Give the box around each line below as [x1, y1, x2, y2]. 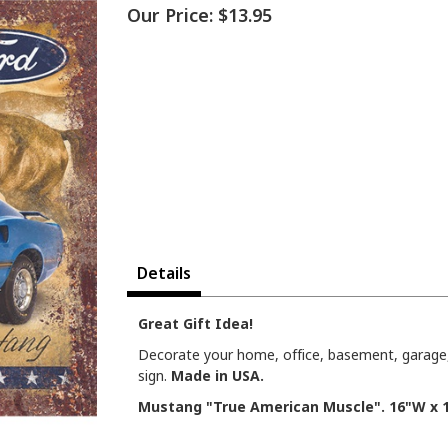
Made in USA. [171, 366, 264, 386]
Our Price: [127, 3, 213, 28]
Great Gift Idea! [138, 314, 253, 334]
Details [137, 262, 191, 285]
